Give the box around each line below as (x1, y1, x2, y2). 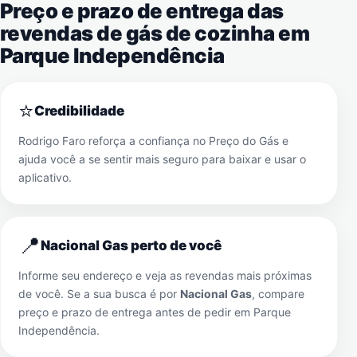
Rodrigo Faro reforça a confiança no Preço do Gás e (18, 134, 288, 147)
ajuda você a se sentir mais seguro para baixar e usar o (18, 152, 306, 166)
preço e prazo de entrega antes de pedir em (18, 305, 253, 319)
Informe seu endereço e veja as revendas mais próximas (18, 269, 312, 282)
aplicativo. (18, 171, 72, 184)
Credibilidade (34, 103, 124, 119)
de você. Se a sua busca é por (18, 287, 180, 300)
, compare (252, 287, 304, 300)
